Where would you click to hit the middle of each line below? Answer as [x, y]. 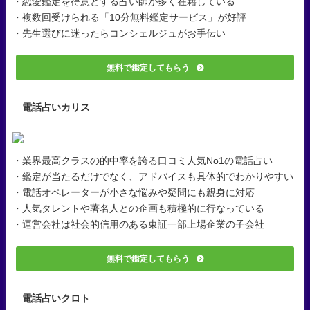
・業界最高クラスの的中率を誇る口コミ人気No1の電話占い [143, 161]
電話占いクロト [56, 299]
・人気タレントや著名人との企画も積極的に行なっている [138, 209]
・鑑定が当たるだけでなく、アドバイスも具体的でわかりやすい [153, 177]
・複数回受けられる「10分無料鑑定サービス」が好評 [129, 18]
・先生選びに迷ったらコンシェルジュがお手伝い [119, 34]
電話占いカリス [56, 108]
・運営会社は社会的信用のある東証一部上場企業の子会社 [138, 225]
